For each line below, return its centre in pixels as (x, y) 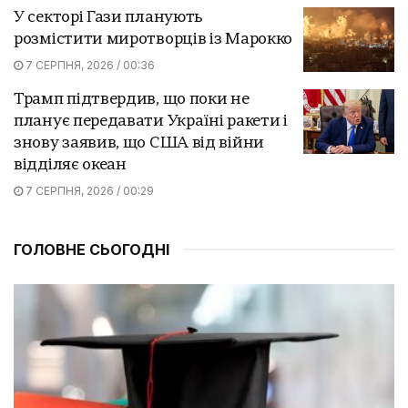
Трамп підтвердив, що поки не (132, 99)
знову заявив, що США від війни (139, 143)
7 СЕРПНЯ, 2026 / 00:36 (89, 65)
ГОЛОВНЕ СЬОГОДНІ (92, 249)
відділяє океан (70, 165)
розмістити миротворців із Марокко (153, 39)
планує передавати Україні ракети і (151, 121)
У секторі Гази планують (109, 17)
